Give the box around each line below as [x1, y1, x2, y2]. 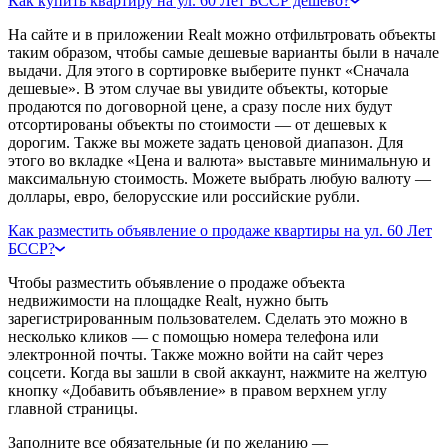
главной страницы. [8, 399, 138, 417]
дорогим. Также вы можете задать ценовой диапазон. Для [8, 133, 403, 151]
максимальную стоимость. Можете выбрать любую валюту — [8, 169, 431, 187]
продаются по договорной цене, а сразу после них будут [8, 97, 392, 115]
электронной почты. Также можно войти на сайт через [8, 345, 383, 363]
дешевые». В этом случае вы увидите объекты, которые [8, 79, 388, 97]
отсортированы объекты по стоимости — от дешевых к [8, 115, 387, 133]
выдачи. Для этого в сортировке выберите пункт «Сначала [8, 61, 409, 79]
